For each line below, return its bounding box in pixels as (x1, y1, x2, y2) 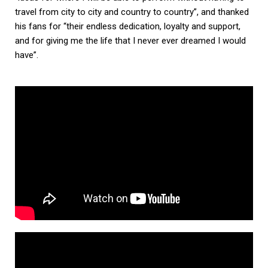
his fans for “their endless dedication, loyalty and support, (15, 20, 240, 32)
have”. (15, 49, 38, 60)
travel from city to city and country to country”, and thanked (15, 6, 249, 17)
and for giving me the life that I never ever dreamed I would (15, 35, 246, 46)
